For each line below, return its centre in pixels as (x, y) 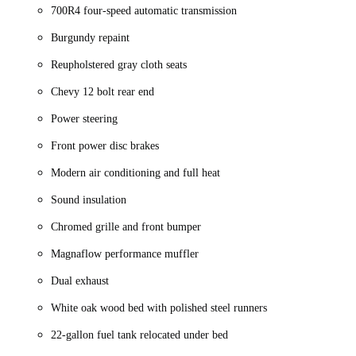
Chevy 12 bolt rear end (104, 92)
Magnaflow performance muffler (126, 254)
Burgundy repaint (92, 38)
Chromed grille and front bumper (129, 227)
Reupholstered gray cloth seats (120, 65)
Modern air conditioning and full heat (137, 173)
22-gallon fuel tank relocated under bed (141, 335)
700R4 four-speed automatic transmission (145, 11)
